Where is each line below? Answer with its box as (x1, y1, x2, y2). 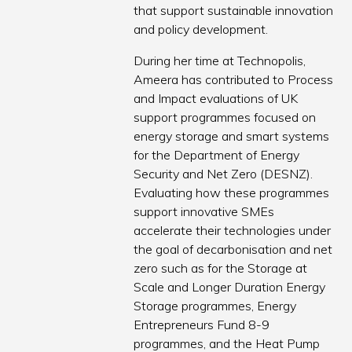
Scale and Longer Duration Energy (134, 279, 326, 295)
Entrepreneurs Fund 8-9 (134, 317, 270, 333)
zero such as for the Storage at (134, 260, 308, 277)
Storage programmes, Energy (134, 298, 297, 314)
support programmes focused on (134, 109, 317, 126)
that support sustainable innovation (134, 2, 334, 19)
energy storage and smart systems (134, 128, 330, 145)
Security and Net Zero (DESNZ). (134, 166, 313, 182)
